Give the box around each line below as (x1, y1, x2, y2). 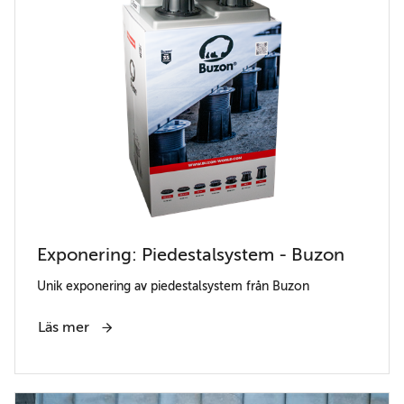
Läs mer (38, 319, 93, 336)
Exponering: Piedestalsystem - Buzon (37, 244, 344, 266)
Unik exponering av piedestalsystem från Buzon (37, 279, 309, 294)
